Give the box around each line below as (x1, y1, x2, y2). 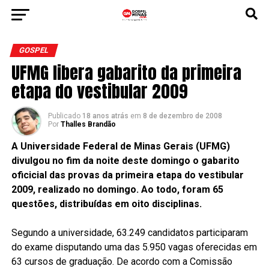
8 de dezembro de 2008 (142, 112, 222, 120)
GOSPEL (17, 46, 50, 55)
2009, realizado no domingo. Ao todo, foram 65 (11, 184, 223, 195)
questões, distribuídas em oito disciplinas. (11, 198, 202, 210)
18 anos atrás (82, 112, 128, 120)
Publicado (47, 112, 80, 120)
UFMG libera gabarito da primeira (11, 59, 241, 85)
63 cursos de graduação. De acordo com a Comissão (11, 256, 232, 267)
